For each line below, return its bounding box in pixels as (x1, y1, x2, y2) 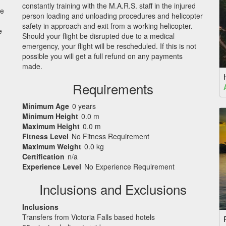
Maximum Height (22, 121, 80, 131)
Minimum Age (22, 101, 69, 111)
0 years (72, 101, 96, 111)
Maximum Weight (22, 141, 81, 151)
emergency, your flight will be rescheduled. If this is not (22, 40, 196, 51)
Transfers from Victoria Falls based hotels (22, 211, 155, 222)
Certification (22, 151, 65, 161)
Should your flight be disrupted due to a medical (22, 30, 175, 41)
